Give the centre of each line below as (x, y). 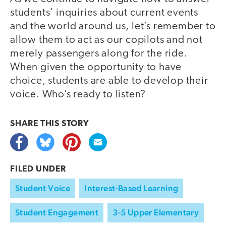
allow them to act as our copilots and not (106, 40)
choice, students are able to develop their (109, 81)
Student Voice (43, 188)
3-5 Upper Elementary (156, 213)
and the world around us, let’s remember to (113, 27)
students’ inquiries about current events (104, 13)
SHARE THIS (36, 124)
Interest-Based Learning (131, 188)
